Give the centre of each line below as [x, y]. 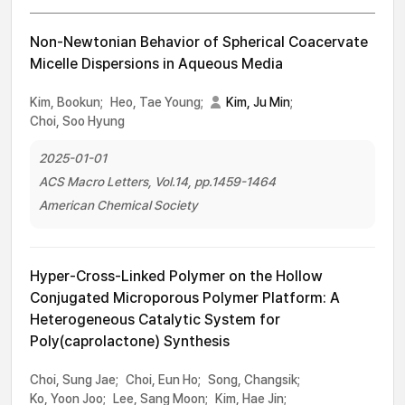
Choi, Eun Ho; [163, 380]
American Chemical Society [118, 205]
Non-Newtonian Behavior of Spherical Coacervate [199, 42]
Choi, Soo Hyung [77, 121]
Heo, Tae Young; [157, 102]
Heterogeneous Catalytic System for [155, 320]
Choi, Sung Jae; [74, 380]
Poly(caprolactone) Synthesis [130, 341]
